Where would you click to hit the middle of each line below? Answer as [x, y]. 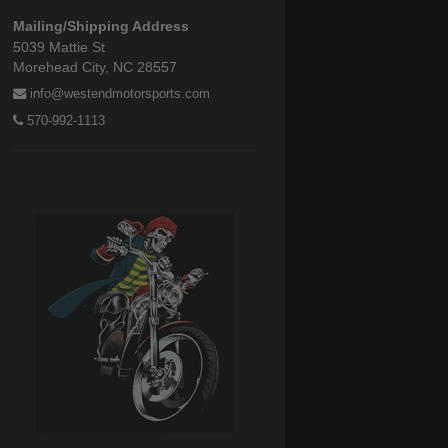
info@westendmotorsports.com [118, 94]
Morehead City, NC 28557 [95, 67]
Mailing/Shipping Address [101, 26]
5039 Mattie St [59, 47]
